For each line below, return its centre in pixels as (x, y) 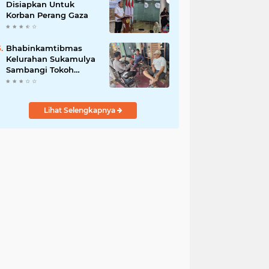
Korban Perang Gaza (47, 15)
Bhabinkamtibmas (44, 48)
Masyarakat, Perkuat (47, 81)
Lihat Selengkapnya (80, 110)
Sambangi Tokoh (40, 70)
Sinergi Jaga (31, 92)
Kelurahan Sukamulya (51, 59)
